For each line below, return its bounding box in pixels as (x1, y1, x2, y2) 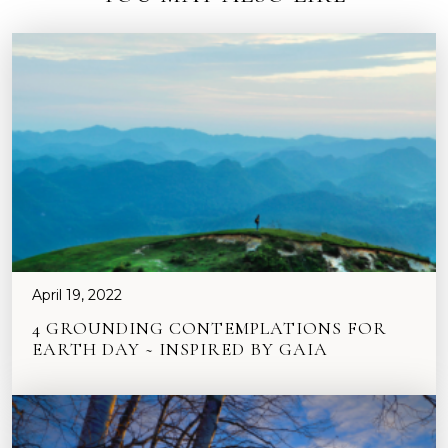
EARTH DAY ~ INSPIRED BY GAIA (32, 337, 328, 360)
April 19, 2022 (32, 285, 122, 304)
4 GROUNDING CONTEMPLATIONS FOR (32, 316, 387, 339)
